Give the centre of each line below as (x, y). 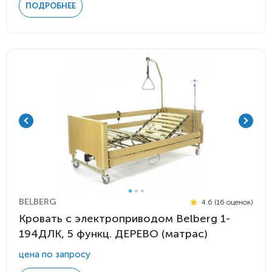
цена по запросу (55, 254)
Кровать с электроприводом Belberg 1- (124, 219)
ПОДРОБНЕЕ (51, 6)
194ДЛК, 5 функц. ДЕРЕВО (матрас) (113, 234)
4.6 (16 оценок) (226, 202)
